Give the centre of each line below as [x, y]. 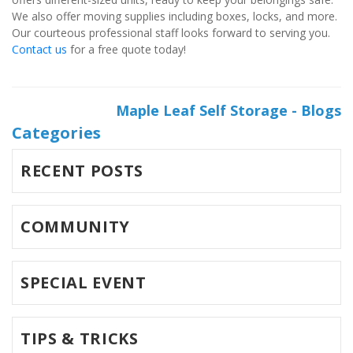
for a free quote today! [126, 50]
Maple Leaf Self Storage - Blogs [229, 111]
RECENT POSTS [82, 171]
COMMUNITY [75, 227]
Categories [56, 133]
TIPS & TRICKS [80, 339]
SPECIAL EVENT [84, 283]
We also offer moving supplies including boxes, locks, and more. [175, 17]
